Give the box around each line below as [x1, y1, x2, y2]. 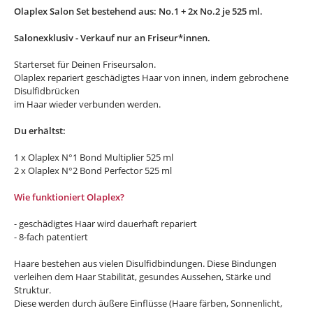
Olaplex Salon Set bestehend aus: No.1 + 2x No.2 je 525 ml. [14, 5, 263, 18]
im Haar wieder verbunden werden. [14, 98, 161, 111]
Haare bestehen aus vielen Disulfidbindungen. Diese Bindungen [14, 257, 277, 270]
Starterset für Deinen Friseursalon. [14, 58, 158, 71]
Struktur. [14, 284, 51, 297]
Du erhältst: [14, 124, 68, 138]
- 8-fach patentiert [14, 231, 88, 244]
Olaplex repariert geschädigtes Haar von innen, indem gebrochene [14, 71, 289, 85]
